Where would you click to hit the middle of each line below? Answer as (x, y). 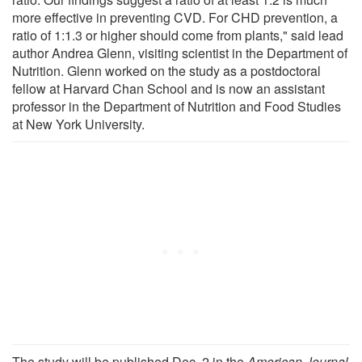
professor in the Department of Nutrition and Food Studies (177, 106)
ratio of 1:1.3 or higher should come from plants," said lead (178, 35)
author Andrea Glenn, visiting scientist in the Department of (180, 53)
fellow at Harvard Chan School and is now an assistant (168, 88)
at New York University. (78, 124)
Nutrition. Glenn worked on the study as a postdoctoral (166, 70)
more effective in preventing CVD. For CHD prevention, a (175, 17)
